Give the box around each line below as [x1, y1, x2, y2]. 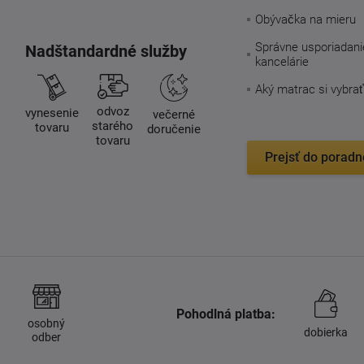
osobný [28, 316, 65, 330]
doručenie [146, 121, 201, 136]
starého [92, 118, 134, 133]
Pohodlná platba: [176, 305, 275, 322]
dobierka [304, 325, 348, 339]
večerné [152, 106, 195, 122]
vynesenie [24, 105, 79, 120]
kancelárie [254, 54, 309, 69]
